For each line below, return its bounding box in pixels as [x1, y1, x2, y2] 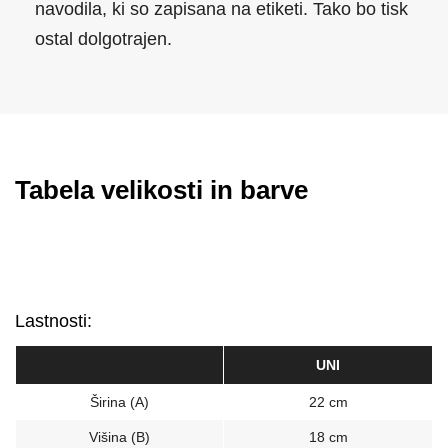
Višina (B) [89, 428, 150, 445]
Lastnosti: [15, 310, 92, 331]
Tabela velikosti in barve [15, 175, 308, 206]
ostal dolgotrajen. [35, 29, 172, 50]
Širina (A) [90, 393, 149, 410]
